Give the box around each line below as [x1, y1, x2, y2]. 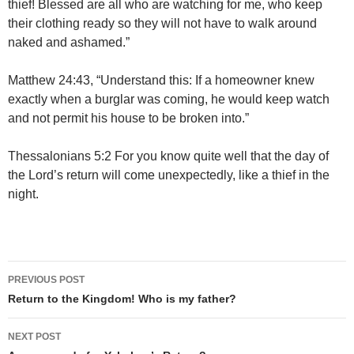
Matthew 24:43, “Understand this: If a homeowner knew [8, 73, 314, 87]
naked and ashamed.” [8, 35, 130, 49]
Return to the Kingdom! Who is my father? [8, 292, 236, 305]
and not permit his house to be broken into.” [8, 111, 249, 125]
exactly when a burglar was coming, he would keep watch [8, 92, 330, 106]
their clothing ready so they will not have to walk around [8, 16, 317, 30]
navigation [7, 288, 109, 313]
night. [8, 186, 39, 201]
